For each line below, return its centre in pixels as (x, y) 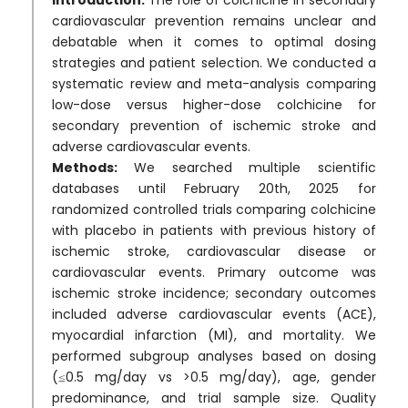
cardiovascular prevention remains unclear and (214, 20)
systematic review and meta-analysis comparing (214, 83)
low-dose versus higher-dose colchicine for (214, 104)
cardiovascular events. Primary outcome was (214, 272)
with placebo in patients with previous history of (214, 230)
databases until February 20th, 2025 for (214, 188)
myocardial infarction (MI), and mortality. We (214, 335)
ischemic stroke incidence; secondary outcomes (214, 293)
